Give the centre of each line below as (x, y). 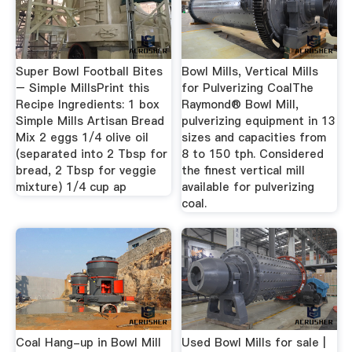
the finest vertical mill (244, 170)
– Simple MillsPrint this (82, 88)
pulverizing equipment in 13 (259, 121)
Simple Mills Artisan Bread (90, 121)
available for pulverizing (248, 187)
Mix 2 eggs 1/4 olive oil (82, 137)
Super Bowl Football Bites (89, 71)
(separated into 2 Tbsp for (91, 154)
